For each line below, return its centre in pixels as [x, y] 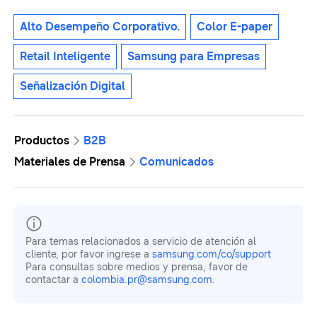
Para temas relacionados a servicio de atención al [141, 241]
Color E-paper [235, 26]
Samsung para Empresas [194, 56]
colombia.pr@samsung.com [147, 279]
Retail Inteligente [65, 56]
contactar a [53, 279]
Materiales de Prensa [70, 161]
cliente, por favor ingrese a [89, 254]
